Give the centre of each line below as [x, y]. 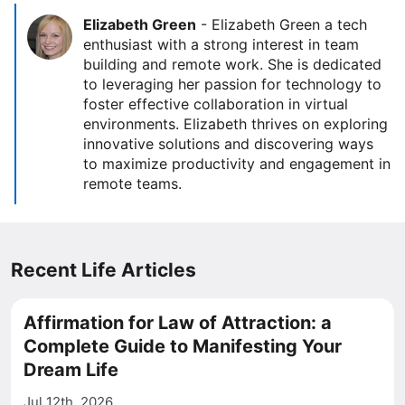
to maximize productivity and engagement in [237, 164]
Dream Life [71, 370]
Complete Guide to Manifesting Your [183, 346]
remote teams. [132, 184]
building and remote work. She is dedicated [232, 64]
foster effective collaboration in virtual [216, 104]
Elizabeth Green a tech [289, 24]
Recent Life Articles [104, 270]
